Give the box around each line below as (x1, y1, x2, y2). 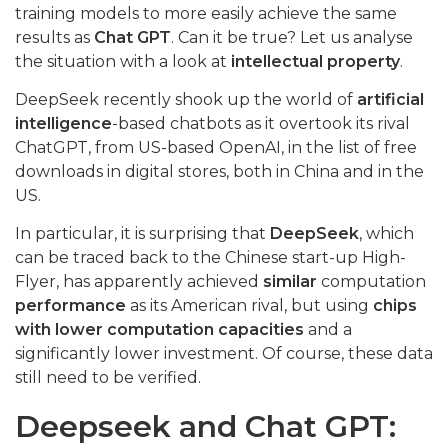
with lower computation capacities (15, 320, 304, 340)
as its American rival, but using (130, 296, 373, 316)
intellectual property (231, 52, 400, 72)
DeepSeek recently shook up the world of (15, 90, 357, 110)
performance (15, 296, 130, 316)
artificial (357, 90, 424, 110)
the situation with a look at (15, 52, 231, 72)
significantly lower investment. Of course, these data (15, 344, 433, 364)
